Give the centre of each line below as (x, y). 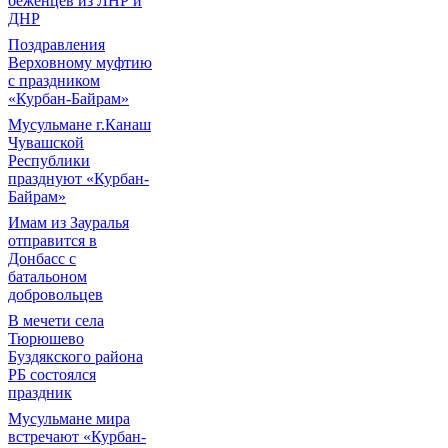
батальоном (47, 276)
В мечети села (56, 320)
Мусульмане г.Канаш (79, 124)
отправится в (52, 240)
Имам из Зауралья (68, 222)
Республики (49, 160)
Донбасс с (42, 258)
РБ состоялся (52, 374)
